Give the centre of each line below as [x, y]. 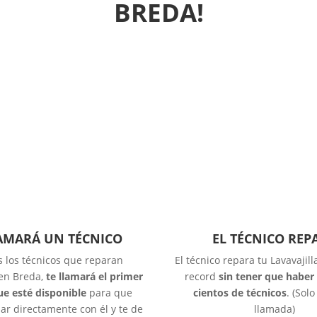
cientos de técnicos [240, 292]
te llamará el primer [95, 276]
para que [109, 292]
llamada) [275, 309]
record [201, 276]
